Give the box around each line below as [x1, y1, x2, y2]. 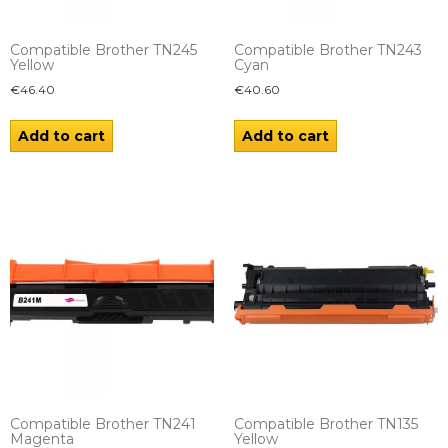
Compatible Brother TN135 [234, 415, 418, 434]
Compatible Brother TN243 [234, 41, 422, 60]
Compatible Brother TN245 [10, 41, 197, 60]
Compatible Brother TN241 [10, 415, 196, 434]
